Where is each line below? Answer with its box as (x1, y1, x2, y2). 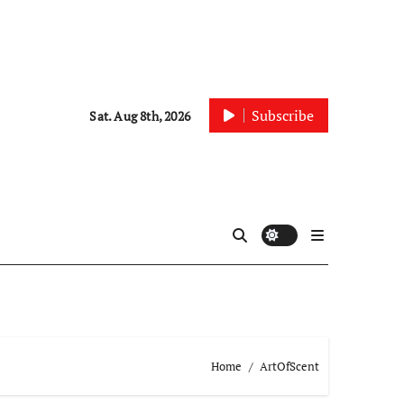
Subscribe (252, 105, 314, 125)
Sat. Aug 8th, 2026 (89, 106, 190, 124)
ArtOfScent (260, 357, 319, 374)
